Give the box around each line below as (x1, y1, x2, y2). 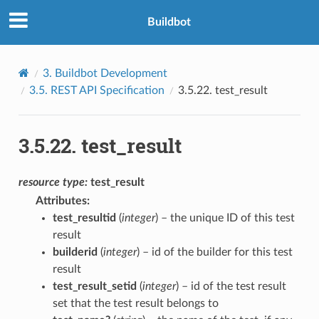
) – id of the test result (175, 280, 286, 292)
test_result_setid (52, 280, 137, 292)
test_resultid (52, 211, 116, 224)
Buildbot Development (54, 67, 167, 79)
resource (18, 176, 60, 188)
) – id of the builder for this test (136, 246, 293, 258)
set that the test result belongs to (52, 297, 219, 309)
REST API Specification (50, 84, 164, 96)
